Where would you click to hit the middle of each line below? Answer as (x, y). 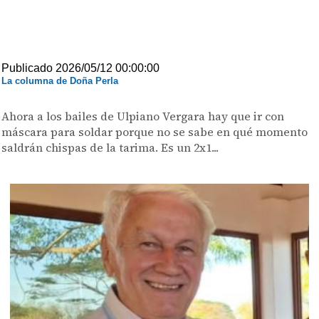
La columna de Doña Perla (60, 81)
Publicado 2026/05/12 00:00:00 (81, 68)
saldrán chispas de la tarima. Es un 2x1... (110, 147)
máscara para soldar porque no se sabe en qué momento (155, 132)
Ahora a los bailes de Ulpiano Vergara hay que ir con (143, 116)
